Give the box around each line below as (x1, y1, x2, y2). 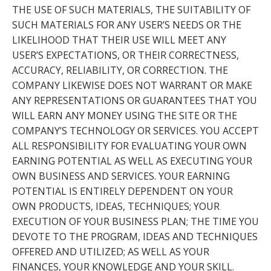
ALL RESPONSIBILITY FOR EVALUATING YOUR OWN (12, 139, 247, 152)
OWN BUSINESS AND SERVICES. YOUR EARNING (12, 169, 230, 183)
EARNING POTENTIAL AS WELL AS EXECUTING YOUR (12, 154, 252, 168)
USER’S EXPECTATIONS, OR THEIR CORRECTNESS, (12, 48, 239, 62)
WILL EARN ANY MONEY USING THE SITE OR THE (12, 108, 237, 122)
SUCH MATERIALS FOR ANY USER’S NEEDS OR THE (12, 18, 241, 31)
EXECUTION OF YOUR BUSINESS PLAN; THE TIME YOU (12, 214, 259, 228)
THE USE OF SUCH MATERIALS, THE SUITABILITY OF (12, 2, 250, 16)
